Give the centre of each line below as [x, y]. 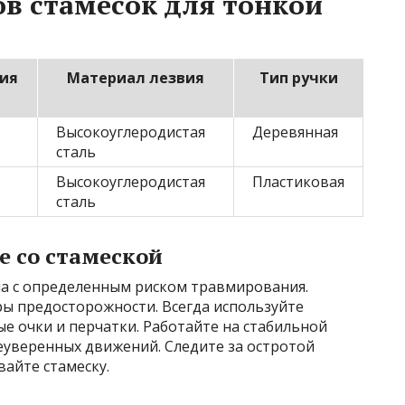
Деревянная [295, 132]
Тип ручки [298, 77]
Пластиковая [298, 181]
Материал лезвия [136, 77]
